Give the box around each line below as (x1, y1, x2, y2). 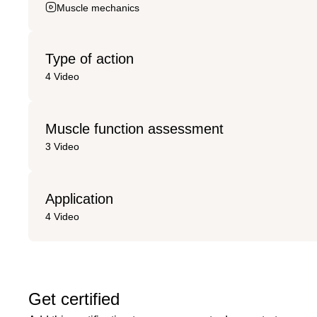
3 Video (45, 140, 79, 152)
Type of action (45, 50, 134, 67)
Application (45, 190, 113, 207)
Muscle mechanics (57, 1, 139, 13)
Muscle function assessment (45, 120, 224, 137)
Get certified (28, 289, 120, 309)
